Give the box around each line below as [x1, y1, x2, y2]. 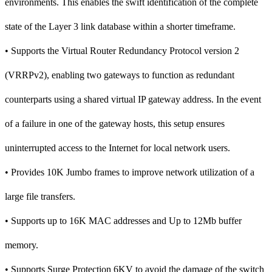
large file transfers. [5, 191, 75, 202]
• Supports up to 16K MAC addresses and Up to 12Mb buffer [5, 215, 242, 226]
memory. [5, 239, 38, 250]
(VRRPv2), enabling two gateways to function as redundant [5, 69, 234, 80]
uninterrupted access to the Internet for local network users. [5, 142, 230, 153]
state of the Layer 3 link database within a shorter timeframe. [5, 21, 236, 32]
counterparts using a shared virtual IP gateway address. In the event [5, 93, 261, 104]
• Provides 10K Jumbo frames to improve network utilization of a [5, 166, 254, 177]
